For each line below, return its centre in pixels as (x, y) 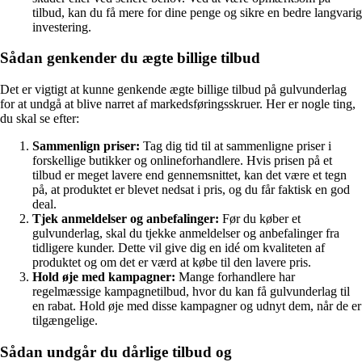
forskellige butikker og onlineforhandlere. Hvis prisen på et (182, 161)
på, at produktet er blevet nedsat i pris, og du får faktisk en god (191, 190)
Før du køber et (260, 219)
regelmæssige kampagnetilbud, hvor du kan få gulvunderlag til (191, 292)
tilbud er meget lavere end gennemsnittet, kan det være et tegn (189, 175)
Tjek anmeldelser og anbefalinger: (126, 219)
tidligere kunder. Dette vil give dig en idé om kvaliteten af (179, 248)
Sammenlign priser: (86, 146)
